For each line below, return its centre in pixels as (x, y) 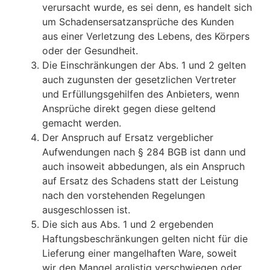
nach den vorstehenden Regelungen (124, 196)
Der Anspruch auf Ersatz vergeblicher (128, 138)
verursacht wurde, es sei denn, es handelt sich (147, 8)
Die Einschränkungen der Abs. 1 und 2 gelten (144, 65)
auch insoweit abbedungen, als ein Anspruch (143, 167)
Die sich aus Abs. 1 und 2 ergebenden (128, 224)
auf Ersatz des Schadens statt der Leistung (140, 181)
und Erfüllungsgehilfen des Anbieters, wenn (141, 94)
